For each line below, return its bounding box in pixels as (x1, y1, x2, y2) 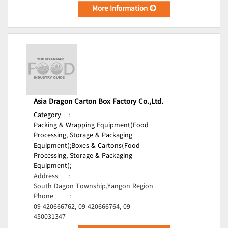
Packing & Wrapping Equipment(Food (34, 120, 149, 132)
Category (34, 109, 61, 122)
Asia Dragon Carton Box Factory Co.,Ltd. (34, 96, 163, 109)
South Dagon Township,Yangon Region (34, 181, 153, 193)
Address (34, 170, 58, 183)
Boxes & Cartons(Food (71, 140, 140, 152)
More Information (92, 3, 150, 16)
